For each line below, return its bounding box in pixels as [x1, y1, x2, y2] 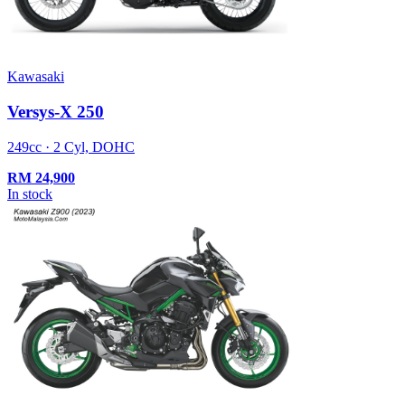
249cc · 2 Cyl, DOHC [7, 138, 135, 155]
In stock [7, 185, 52, 202]
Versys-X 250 [7, 101, 104, 121]
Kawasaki [7, 69, 64, 85]
